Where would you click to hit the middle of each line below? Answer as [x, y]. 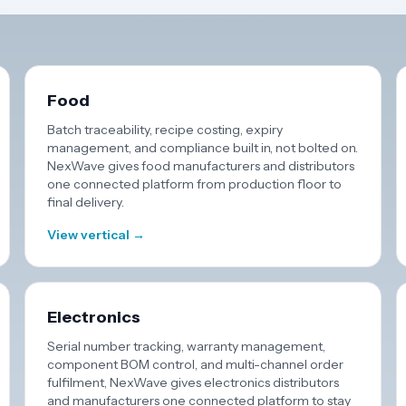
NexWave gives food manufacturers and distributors [200, 166]
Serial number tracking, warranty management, [186, 346]
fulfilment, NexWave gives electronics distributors [193, 382]
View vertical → [96, 235]
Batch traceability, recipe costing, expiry [164, 130]
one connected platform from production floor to [194, 184]
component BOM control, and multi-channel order [195, 364]
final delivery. [85, 202]
